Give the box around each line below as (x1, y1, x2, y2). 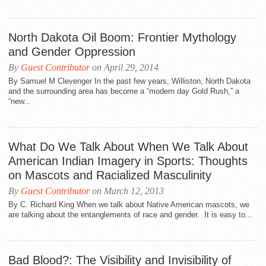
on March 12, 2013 (90, 186, 164, 196)
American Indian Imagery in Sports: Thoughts (8, 154, 248, 167)
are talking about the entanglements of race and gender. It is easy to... (8, 210, 252, 219)
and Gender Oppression (8, 45, 135, 58)
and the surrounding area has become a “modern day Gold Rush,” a (8, 87, 239, 96)
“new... (8, 97, 31, 106)
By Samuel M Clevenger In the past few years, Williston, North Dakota (8, 77, 251, 85)
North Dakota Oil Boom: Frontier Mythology (8, 31, 236, 44)
